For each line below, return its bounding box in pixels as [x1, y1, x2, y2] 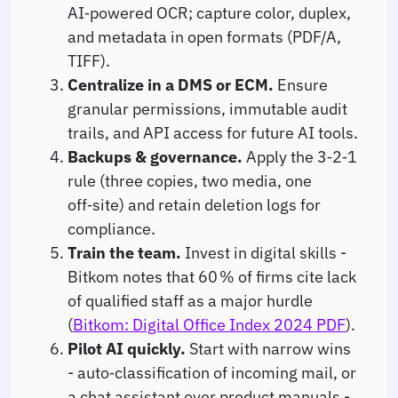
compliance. [68, 217, 155, 239]
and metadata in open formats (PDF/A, [68, 25, 341, 47]
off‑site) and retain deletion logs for [68, 193, 321, 215]
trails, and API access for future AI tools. [68, 121, 358, 143]
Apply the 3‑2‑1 [243, 145, 357, 167]
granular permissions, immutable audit [68, 97, 347, 119]
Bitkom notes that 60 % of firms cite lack [68, 265, 356, 287]
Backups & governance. [68, 145, 243, 167]
